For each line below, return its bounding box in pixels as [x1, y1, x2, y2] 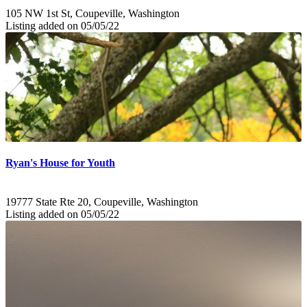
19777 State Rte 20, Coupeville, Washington [5, 195, 198, 208]
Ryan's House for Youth [5, 156, 115, 169]
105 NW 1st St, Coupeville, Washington [5, 8, 180, 20]
